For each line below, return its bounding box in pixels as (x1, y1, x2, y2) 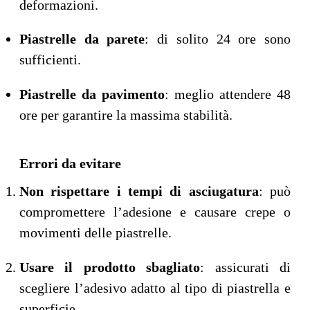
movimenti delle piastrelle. (19, 225, 172, 241)
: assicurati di (200, 259, 291, 275)
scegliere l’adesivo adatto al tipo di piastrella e (19, 280, 291, 296)
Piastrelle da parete (19, 31, 145, 47)
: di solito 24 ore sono (145, 31, 291, 47)
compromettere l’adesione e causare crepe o (19, 204, 291, 220)
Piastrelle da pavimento (19, 86, 165, 102)
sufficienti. (19, 52, 81, 68)
